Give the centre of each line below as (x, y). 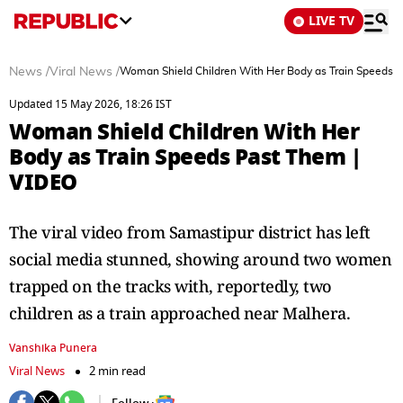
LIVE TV (331, 21)
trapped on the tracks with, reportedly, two (170, 286)
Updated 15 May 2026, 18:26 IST (90, 104)
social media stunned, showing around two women (200, 259)
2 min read (117, 371)
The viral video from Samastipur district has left (190, 232)
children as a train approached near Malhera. (179, 313)
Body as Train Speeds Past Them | (185, 157)
